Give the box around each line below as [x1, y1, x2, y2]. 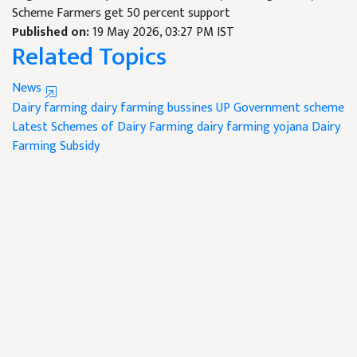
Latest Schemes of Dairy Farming [12, 116, 194, 138]
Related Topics [12, 35, 167, 78]
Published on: [12, 21, 92, 43]
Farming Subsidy [12, 135, 100, 157]
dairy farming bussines [91, 96, 213, 119]
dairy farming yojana [197, 116, 308, 138]
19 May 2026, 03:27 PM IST [92, 21, 234, 43]
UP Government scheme [216, 96, 344, 119]
